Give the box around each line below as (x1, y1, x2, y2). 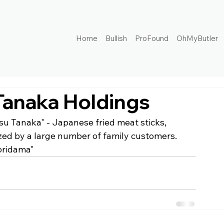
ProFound (135, 33, 169, 43)
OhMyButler (176, 33, 218, 43)
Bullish (105, 33, 127, 43)
